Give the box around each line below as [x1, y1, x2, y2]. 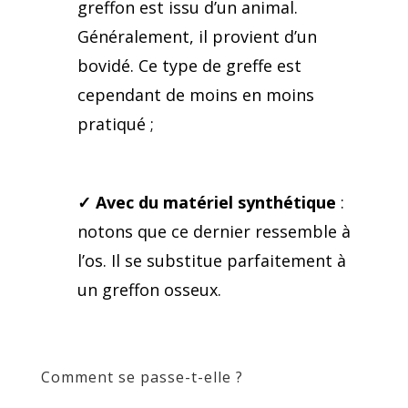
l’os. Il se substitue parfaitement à [76, 249, 346, 271]
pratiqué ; [76, 112, 154, 135]
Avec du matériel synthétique [95, 190, 336, 213]
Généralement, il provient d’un [76, 25, 317, 47]
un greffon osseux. [76, 278, 221, 301]
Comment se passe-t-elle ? [40, 366, 243, 387]
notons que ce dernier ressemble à [76, 219, 351, 242]
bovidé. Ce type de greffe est [76, 54, 301, 76]
